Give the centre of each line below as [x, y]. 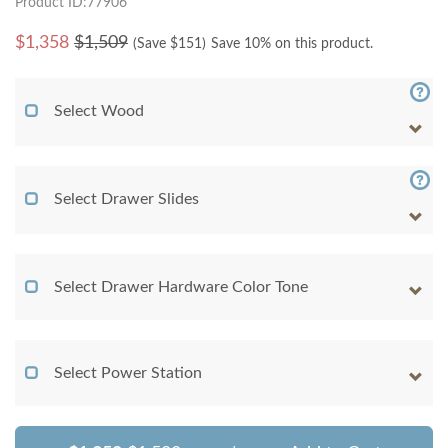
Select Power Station [128, 373]
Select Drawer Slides [126, 199]
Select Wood [99, 111]
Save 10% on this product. [292, 44]
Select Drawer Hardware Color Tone [181, 287]
